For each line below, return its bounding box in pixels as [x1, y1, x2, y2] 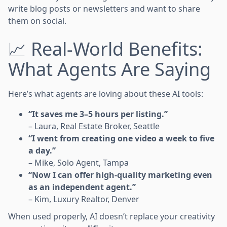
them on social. [8, 15, 66, 26]
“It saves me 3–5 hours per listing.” [28, 108, 168, 120]
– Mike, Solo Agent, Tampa [28, 157, 129, 168]
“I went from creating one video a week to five [28, 132, 214, 144]
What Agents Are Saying [8, 56, 211, 82]
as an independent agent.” [28, 181, 136, 193]
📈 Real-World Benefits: [8, 36, 203, 61]
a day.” [28, 144, 56, 156]
